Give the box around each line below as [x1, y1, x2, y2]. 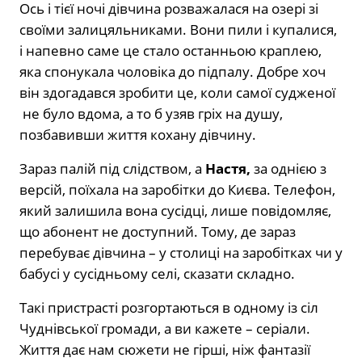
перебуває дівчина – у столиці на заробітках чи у [19, 242, 343, 262]
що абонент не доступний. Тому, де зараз [19, 221, 296, 241]
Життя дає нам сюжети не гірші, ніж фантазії [19, 339, 310, 359]
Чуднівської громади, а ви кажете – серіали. [19, 318, 310, 338]
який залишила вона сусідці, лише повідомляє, [19, 200, 331, 220]
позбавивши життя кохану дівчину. [19, 124, 256, 144]
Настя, [205, 158, 250, 178]
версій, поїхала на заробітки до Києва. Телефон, [19, 179, 335, 199]
